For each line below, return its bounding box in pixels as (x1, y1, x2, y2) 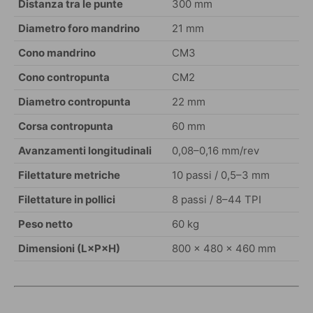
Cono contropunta (18, 70, 110, 84)
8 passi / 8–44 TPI (172, 192, 261, 206)
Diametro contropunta (18, 94, 131, 108)
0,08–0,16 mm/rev (172, 143, 259, 157)
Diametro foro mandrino (18, 21, 140, 35)
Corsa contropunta (18, 119, 113, 133)
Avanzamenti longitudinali (18, 143, 152, 157)
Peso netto (18, 217, 73, 231)
